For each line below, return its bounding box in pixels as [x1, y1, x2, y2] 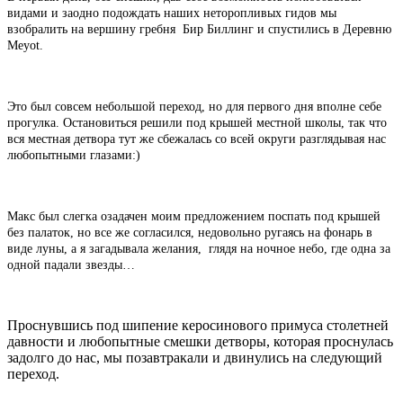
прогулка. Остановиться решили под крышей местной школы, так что [7, 116, 387, 130]
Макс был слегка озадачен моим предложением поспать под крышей [7, 210, 381, 224]
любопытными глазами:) [7, 148, 140, 163]
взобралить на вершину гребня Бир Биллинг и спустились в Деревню [7, 22, 391, 37]
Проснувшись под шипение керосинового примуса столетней [7, 318, 389, 334]
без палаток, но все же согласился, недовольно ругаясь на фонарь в [7, 226, 372, 240]
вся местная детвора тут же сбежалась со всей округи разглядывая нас [7, 132, 386, 147]
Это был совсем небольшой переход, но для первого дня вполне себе [7, 100, 381, 114]
